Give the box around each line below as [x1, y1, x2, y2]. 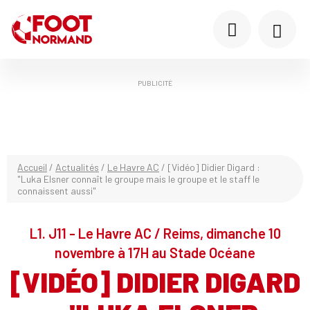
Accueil [17, 161, 47, 173]
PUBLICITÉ [138, 79, 172, 87]
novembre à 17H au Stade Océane [55, 244, 255, 261]
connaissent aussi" [17, 185, 96, 197]
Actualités [55, 161, 99, 173]
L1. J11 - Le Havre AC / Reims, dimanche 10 [29, 225, 281, 241]
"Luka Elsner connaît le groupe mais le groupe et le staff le [17, 173, 259, 185]
